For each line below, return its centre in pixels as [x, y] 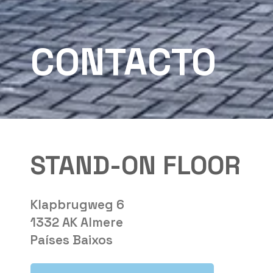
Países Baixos [72, 240]
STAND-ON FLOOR [136, 165]
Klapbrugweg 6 [78, 204]
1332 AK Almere [77, 222]
